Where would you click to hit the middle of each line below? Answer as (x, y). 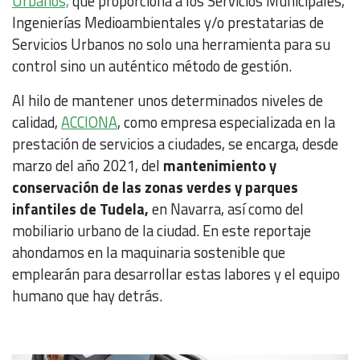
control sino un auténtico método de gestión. (152, 65)
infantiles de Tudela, (80, 209)
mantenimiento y (220, 165)
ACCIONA (89, 122)
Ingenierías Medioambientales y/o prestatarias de (168, 22)
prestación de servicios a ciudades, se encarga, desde (175, 143)
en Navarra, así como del (226, 209)
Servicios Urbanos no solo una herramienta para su (171, 44)
